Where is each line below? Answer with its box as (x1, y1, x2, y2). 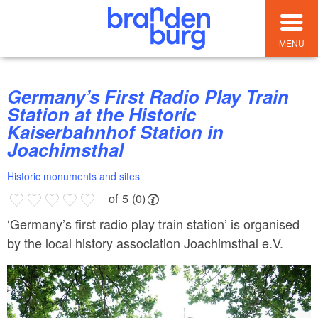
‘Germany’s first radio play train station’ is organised (7, 214, 300, 233)
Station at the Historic (7, 101, 196, 128)
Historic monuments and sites (7, 169, 140, 184)
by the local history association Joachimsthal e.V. (7, 233, 283, 252)
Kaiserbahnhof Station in (7, 119, 224, 146)
